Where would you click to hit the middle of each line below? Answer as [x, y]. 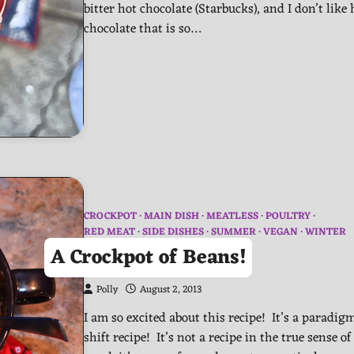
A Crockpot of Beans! [148, 258]
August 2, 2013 [171, 290]
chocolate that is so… [142, 29]
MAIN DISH [171, 217]
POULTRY [288, 217]
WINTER [326, 233]
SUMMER [233, 233]
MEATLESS [232, 217]
